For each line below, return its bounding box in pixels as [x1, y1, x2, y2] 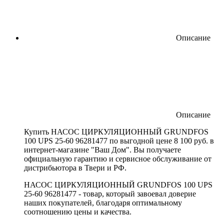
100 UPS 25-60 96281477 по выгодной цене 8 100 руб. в [24, 136, 214, 145]
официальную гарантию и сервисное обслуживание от [24, 154, 211, 163]
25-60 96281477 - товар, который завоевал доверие [24, 189, 196, 198]
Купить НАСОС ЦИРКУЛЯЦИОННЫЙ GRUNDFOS [24, 127, 208, 136]
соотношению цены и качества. [24, 207, 131, 216]
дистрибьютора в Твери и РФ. [24, 163, 126, 172]
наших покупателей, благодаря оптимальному [24, 198, 182, 207]
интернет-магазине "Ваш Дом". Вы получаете [24, 145, 181, 154]
